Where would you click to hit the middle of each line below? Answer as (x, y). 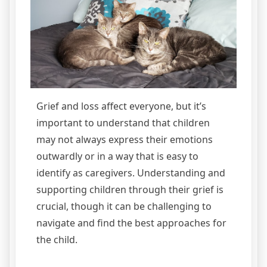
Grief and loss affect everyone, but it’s (121, 106)
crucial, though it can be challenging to (124, 207)
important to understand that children (123, 123)
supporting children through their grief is (130, 190)
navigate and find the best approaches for (131, 223)
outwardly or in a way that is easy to (117, 156)
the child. (58, 240)
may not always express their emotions (125, 140)
